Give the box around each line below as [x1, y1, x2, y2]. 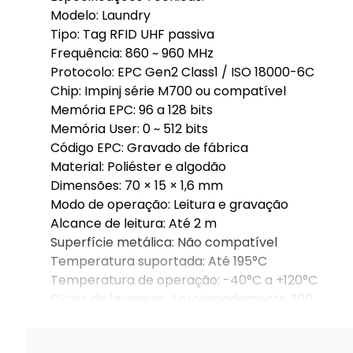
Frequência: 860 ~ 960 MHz [50, 44, 214, 62]
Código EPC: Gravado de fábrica [50, 139, 248, 157]
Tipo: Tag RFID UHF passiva [50, 25, 214, 43]
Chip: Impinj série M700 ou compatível [50, 82, 286, 100]
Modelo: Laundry [50, 6, 150, 24]
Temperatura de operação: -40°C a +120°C [50, 271, 318, 289]
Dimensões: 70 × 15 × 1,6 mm [50, 176, 223, 195]
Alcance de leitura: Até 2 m [50, 214, 217, 232]
